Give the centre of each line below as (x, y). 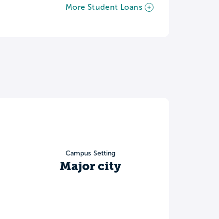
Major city (91, 166)
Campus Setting (90, 153)
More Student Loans (104, 7)
